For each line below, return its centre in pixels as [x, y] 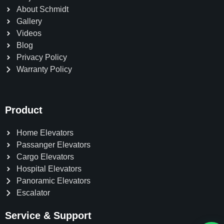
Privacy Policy [41, 57]
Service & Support [48, 216]
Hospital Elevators [49, 169]
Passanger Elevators [53, 145]
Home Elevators [45, 133]
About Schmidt [42, 9]
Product [24, 110]
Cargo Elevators [45, 157]
